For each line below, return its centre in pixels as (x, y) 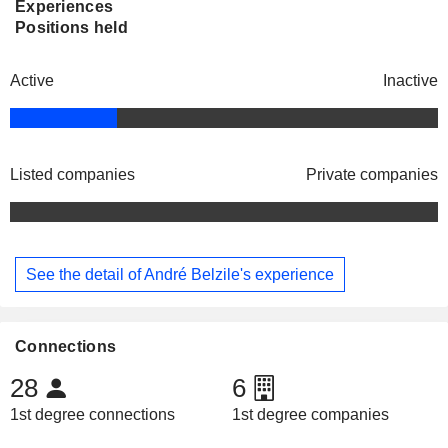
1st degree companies (310, 415)
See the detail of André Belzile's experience (180, 274)
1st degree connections (92, 415)
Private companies (372, 175)
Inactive (410, 81)
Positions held (71, 28)
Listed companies (72, 175)
